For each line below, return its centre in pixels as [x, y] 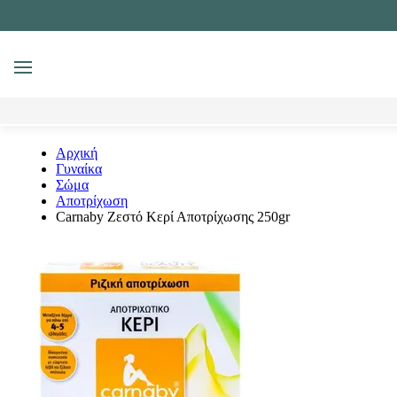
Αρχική [77, 153]
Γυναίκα [79, 169]
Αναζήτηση [97, 77]
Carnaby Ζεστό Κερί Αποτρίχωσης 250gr [173, 217]
